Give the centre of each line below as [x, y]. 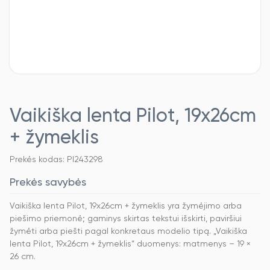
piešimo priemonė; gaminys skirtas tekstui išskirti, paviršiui [126, 219]
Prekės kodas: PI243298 [56, 160]
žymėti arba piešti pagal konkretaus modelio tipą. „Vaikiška [128, 232]
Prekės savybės [48, 183]
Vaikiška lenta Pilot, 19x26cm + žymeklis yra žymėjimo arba [126, 206]
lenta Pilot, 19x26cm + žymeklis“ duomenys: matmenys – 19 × [130, 244]
